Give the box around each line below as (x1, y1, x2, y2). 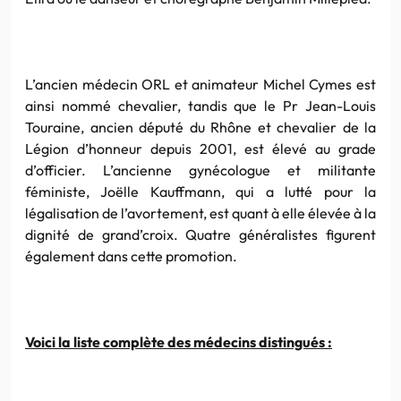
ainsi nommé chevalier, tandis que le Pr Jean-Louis (25, 96, 376, 115)
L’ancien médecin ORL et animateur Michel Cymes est (25, 74, 376, 93)
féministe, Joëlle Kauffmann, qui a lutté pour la (25, 182, 376, 200)
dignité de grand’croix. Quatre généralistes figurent (25, 225, 376, 243)
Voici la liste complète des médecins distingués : (25, 332, 332, 351)
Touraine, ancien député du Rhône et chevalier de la (25, 117, 376, 136)
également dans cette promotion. (25, 246, 237, 265)
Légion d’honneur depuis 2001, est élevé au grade (25, 139, 376, 158)
